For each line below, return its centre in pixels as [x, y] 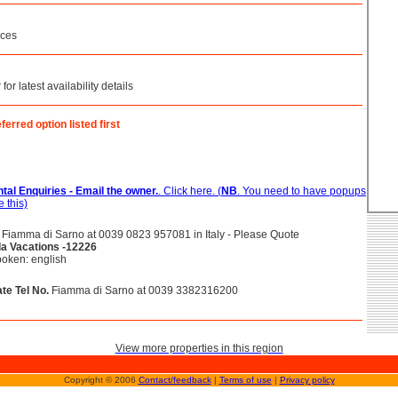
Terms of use [245, 380]
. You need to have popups [302, 191]
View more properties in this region [199, 348]
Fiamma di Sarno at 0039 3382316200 [143, 291]
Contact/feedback [175, 380]
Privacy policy [307, 380]
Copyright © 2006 [101, 380]
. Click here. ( [190, 191]
